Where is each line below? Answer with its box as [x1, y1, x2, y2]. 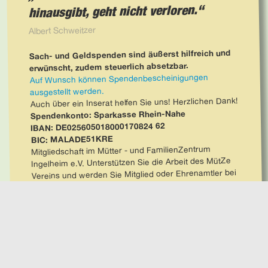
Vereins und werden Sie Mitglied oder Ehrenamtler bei [31, 167, 236, 181]
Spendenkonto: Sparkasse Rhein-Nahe [30, 108, 185, 121]
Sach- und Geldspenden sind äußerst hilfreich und [29, 47, 231, 61]
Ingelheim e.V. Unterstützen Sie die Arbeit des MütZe [31, 155, 231, 169]
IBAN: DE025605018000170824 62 [30, 120, 165, 133]
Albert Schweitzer [28, 24, 96, 36]
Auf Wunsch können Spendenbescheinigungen [29, 72, 208, 85]
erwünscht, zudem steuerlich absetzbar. [29, 60, 188, 73]
